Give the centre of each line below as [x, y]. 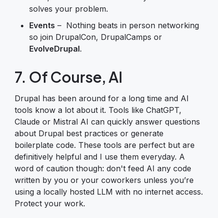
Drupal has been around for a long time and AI [102, 98]
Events [42, 25]
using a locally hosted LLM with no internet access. [109, 191]
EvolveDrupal [54, 48]
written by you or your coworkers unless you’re [104, 180]
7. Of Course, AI [69, 77]
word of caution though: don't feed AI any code [103, 168]
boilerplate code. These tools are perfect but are [105, 145]
